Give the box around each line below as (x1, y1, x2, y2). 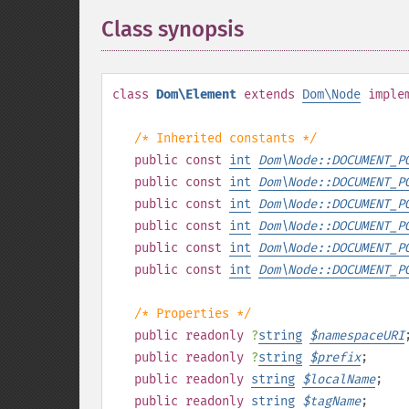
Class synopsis (101, 16, 244, 42)
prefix (317, 350, 361, 365)
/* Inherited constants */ (134, 131, 317, 146)
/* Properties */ (134, 306, 251, 321)
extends (244, 87, 295, 102)
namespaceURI (317, 328, 404, 343)
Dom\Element (156, 87, 236, 102)
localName (309, 372, 375, 387)
